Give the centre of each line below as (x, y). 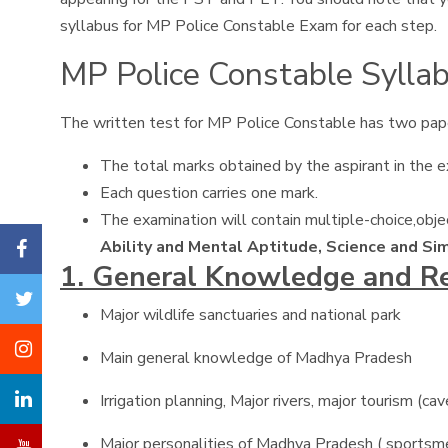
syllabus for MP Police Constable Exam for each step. (248, 26)
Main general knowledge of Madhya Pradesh (256, 358)
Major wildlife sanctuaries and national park (250, 315)
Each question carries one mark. (209, 193)
